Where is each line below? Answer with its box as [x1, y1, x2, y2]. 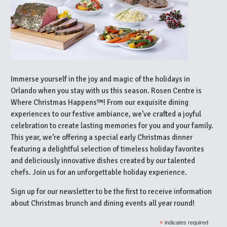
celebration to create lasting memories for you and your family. [11, 121, 213, 130]
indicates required [163, 219, 208, 225]
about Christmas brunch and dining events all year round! [11, 198, 195, 208]
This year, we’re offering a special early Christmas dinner [11, 132, 193, 142]
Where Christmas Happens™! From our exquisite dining [11, 97, 188, 107]
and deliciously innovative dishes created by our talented [11, 156, 195, 165]
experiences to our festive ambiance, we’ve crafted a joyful [11, 109, 201, 119]
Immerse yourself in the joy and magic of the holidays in [11, 74, 190, 84]
